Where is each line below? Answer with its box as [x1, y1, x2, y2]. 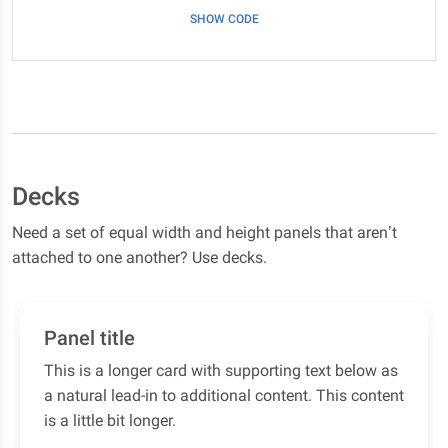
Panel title [44, 326, 135, 350]
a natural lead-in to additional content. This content [44, 386, 404, 405]
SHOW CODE [189, 12, 259, 26]
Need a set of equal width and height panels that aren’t [12, 223, 397, 242]
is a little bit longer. [44, 411, 176, 430]
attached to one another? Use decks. [12, 248, 267, 267]
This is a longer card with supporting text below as [44, 361, 398, 380]
